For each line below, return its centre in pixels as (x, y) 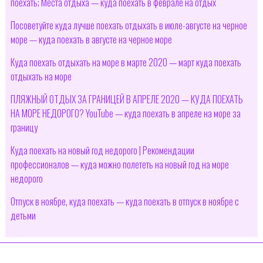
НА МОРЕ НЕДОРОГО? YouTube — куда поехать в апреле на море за (125, 113)
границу (24, 127)
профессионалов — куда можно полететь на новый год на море (119, 164)
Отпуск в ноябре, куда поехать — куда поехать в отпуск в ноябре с (124, 201)
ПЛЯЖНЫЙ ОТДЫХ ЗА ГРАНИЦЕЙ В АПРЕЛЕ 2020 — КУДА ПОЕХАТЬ (127, 99)
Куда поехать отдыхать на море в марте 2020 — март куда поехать (126, 62)
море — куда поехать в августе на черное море (91, 39)
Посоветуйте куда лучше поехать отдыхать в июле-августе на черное (129, 25)
